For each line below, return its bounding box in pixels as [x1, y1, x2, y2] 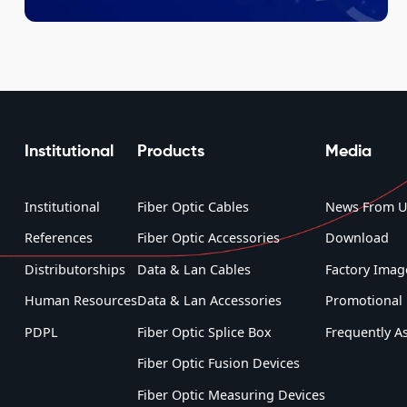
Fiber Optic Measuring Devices [137, 385, 325, 403]
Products [137, 143, 204, 160]
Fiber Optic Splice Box [137, 323, 272, 341]
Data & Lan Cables [137, 260, 251, 278]
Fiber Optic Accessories [137, 229, 280, 247]
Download [325, 229, 389, 247]
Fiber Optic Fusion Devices [137, 354, 300, 372]
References [25, 229, 93, 247]
